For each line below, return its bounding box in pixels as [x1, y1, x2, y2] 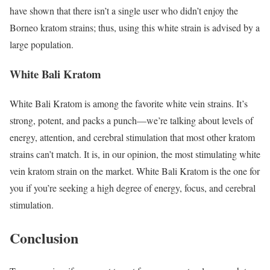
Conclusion [10, 227, 78, 248]
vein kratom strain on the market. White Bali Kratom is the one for [10, 164, 260, 177]
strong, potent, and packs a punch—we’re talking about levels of [10, 113, 253, 127]
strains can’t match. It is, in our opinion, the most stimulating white [10, 147, 260, 160]
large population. [10, 38, 77, 51]
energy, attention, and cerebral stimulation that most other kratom [10, 130, 255, 143]
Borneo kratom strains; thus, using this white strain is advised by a [10, 21, 260, 34]
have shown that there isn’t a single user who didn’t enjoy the [10, 4, 238, 17]
